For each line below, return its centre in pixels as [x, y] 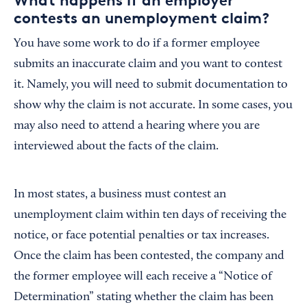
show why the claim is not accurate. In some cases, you [153, 105]
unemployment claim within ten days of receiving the [150, 215]
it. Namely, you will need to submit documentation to [151, 85]
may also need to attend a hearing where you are [137, 126]
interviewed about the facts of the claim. [116, 146]
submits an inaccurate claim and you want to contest [148, 64]
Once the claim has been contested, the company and [149, 256]
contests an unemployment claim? [142, 17]
